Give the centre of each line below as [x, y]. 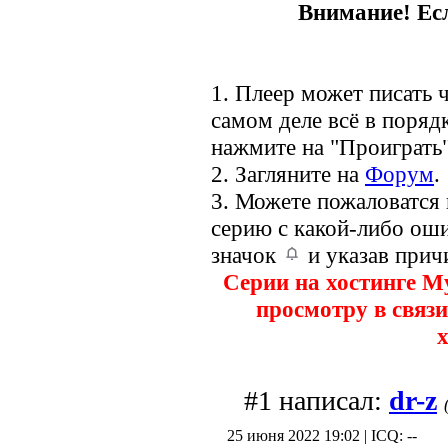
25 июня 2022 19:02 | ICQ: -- [322, 436]
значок [246, 255]
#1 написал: [316, 401]
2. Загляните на [288, 174]
